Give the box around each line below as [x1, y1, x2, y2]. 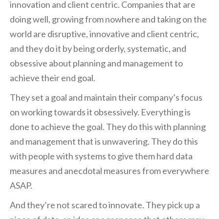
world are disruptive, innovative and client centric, [10, 28, 199, 40]
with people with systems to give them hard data [10, 151, 193, 162]
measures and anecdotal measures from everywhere [10, 165, 209, 176]
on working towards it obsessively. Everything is [10, 107, 191, 118]
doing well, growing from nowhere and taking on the [10, 14, 207, 25]
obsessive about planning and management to [10, 58, 183, 69]
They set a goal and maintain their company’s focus [10, 92, 202, 103]
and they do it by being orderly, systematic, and [10, 43, 186, 54]
